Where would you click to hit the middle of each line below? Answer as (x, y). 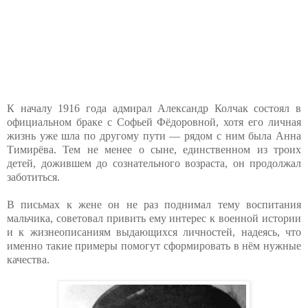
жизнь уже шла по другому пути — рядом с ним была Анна (154, 135)
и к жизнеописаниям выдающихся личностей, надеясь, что (154, 232)
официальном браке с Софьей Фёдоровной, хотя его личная (154, 122)
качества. (28, 259)
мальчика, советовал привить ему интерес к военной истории (154, 218)
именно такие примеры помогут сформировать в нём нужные (154, 245)
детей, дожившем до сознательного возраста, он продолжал (154, 163)
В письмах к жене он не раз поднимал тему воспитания (154, 204)
